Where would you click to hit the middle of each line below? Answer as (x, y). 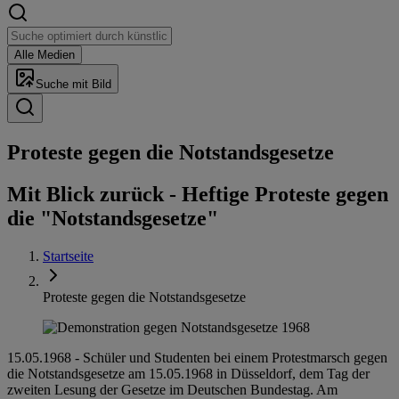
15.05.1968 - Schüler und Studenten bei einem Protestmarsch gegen (197, 357)
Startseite (68, 256)
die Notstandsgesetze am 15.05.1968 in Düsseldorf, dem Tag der (188, 373)
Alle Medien (45, 54)
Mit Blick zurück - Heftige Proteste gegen (198, 194)
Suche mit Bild (73, 84)
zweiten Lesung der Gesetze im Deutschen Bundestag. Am (172, 389)
